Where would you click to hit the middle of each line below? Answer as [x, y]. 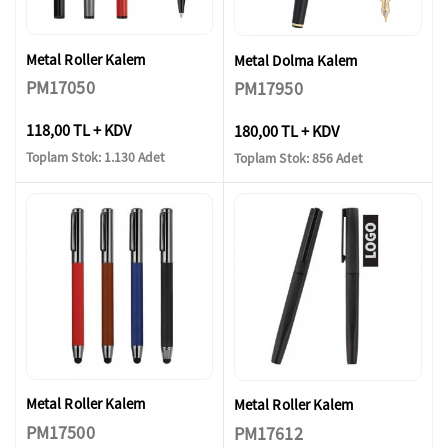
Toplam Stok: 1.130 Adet [96, 158]
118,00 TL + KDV [78, 129]
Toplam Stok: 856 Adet [299, 159]
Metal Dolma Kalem [296, 60]
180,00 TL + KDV [286, 130]
